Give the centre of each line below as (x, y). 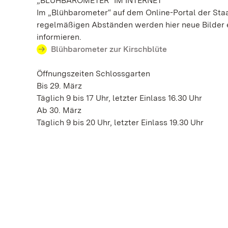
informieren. (59, 37)
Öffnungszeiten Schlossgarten (93, 74)
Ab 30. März (59, 110)
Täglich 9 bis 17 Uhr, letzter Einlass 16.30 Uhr (119, 98)
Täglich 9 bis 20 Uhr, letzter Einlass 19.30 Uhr (120, 122)
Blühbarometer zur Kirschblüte (109, 49)
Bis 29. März (59, 86)
